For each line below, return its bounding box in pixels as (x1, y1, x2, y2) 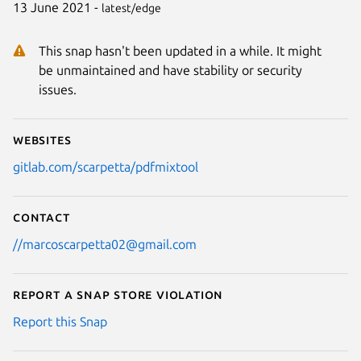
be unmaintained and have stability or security (39, 62, 302, 77)
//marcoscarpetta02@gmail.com (13, 236, 197, 251)
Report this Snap (13, 313, 107, 329)
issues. (39, 81, 77, 97)
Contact (13, 209, 70, 224)
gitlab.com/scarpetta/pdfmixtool (13, 159, 198, 174)
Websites (13, 131, 72, 147)
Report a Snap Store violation (13, 286, 224, 301)
